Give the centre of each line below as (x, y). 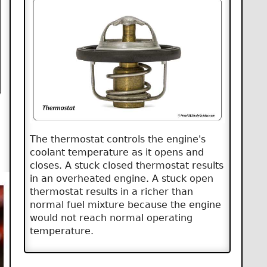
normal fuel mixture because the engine (125, 205)
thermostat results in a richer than (111, 192)
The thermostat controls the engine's (117, 139)
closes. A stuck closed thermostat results (126, 166)
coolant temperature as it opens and (117, 153)
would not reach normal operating (111, 218)
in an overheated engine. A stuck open (121, 179)
